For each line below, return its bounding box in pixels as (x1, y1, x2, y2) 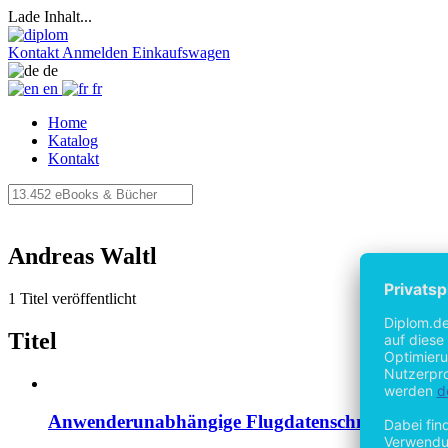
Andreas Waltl (8, 242, 157, 269)
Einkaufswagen (132, 44, 230, 61)
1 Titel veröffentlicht (8, 289, 136, 307)
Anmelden (62, 44, 128, 61)
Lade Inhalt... (8, 8, 92, 25)
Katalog (48, 132, 98, 149)
